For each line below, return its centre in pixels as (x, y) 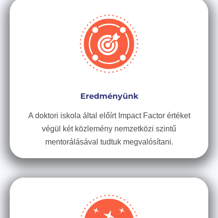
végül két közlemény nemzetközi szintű (109, 129)
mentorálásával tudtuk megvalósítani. (109, 142)
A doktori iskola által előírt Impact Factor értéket (109, 116)
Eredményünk (109, 96)
